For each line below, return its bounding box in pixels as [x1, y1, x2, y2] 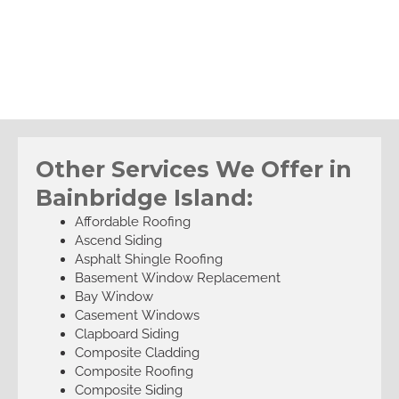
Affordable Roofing [74, 213, 191, 229]
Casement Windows [74, 306, 199, 322]
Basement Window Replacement [74, 269, 281, 285]
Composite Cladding [74, 344, 199, 360]
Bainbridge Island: [36, 183, 253, 211]
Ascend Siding [74, 232, 162, 248]
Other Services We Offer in [36, 155, 352, 183]
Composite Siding [74, 381, 183, 397]
